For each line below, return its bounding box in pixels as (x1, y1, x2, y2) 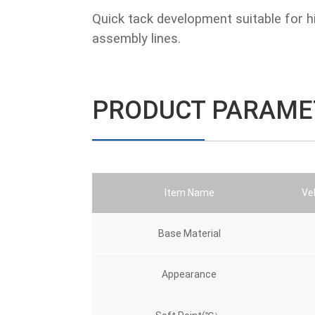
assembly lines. (92, 31, 181, 47)
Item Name (164, 187, 214, 199)
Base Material (157, 228, 221, 240)
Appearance (162, 269, 217, 281)
